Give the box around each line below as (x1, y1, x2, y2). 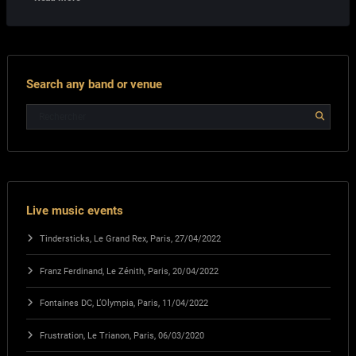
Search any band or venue (25, 76, 162, 91)
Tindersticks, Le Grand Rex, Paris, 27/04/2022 (39, 234, 221, 245)
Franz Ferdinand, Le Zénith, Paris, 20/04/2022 (39, 265, 219, 277)
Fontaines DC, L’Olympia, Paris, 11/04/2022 (39, 298, 208, 309)
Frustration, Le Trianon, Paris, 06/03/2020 (39, 330, 204, 341)
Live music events (25, 203, 123, 219)
